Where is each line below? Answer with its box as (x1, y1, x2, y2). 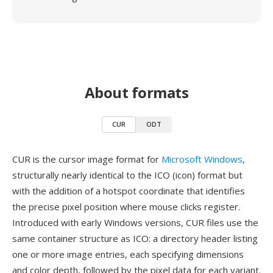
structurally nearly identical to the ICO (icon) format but (12, 169, 243, 181)
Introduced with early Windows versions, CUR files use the (12, 216, 258, 229)
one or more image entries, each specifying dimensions (12, 248, 244, 260)
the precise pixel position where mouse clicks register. (12, 200, 240, 213)
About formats (84, 82, 189, 102)
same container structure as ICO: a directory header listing (12, 232, 258, 244)
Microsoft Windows (161, 153, 243, 165)
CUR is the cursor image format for (12, 153, 161, 165)
